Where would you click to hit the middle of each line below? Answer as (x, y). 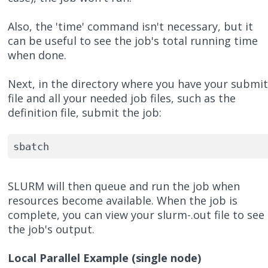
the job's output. (51, 229)
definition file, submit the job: (85, 113)
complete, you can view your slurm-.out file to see (136, 215)
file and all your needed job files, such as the (122, 98)
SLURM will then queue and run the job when (124, 186)
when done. (37, 55)
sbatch (34, 146)
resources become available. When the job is (123, 201)
